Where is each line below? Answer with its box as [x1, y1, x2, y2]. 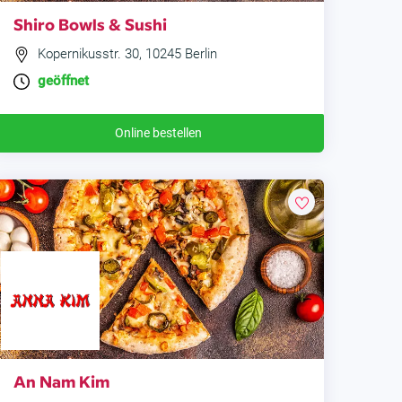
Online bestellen [114, 126, 202, 141]
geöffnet [38, 73, 89, 90]
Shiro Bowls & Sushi [13, 13, 167, 35]
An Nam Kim [13, 370, 109, 393]
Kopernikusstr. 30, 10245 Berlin [34, 46, 217, 62]
